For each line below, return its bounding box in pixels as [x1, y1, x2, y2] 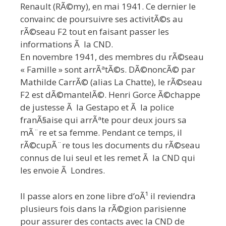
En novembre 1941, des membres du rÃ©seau [20, 51, 204, 63]
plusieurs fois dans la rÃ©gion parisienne [20, 202, 186, 214]
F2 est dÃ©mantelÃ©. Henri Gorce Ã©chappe [20, 89, 200, 101]
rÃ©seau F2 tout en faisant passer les [20, 26, 169, 38]
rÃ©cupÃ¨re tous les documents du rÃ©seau [20, 139, 200, 151]
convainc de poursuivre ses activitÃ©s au [20, 13, 183, 25]
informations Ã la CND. [20, 38, 113, 50]
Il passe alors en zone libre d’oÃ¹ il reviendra [20, 190, 196, 202]
